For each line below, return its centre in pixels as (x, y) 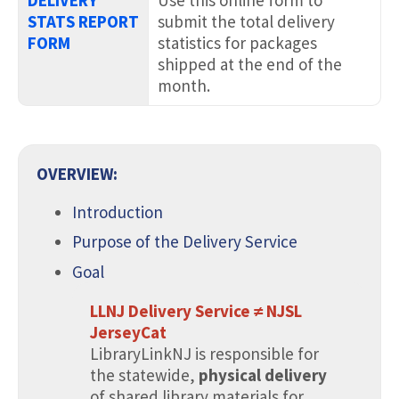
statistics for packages (237, 42)
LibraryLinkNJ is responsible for (204, 353)
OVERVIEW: (77, 173)
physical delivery (263, 375)
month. (184, 85)
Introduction (118, 212)
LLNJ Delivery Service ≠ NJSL (196, 310)
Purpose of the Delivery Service (185, 242)
